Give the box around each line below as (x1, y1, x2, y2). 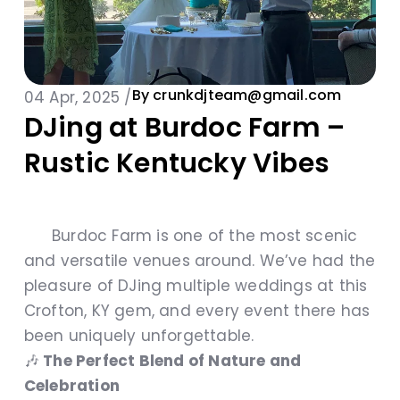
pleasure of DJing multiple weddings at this (23, 275, 368, 297)
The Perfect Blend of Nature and (39, 350, 302, 372)
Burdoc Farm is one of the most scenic (23, 225, 358, 247)
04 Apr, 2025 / (23, 87, 132, 109)
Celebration (23, 375, 121, 397)
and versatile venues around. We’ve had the (23, 250, 376, 272)
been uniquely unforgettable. (23, 325, 254, 347)
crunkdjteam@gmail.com (149, 85, 342, 106)
